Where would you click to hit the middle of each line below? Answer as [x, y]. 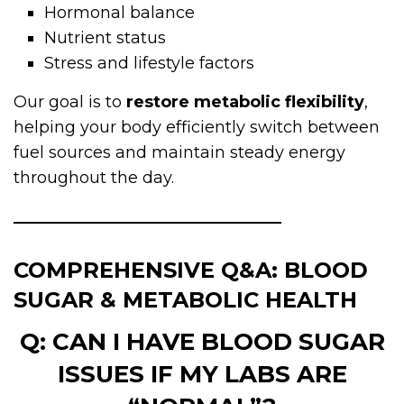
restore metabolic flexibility [245, 101]
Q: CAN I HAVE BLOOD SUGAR [202, 341]
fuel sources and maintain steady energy [179, 152]
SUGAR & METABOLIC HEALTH [185, 299]
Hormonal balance [120, 12]
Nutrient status [106, 37]
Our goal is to [70, 101]
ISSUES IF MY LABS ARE [202, 374]
